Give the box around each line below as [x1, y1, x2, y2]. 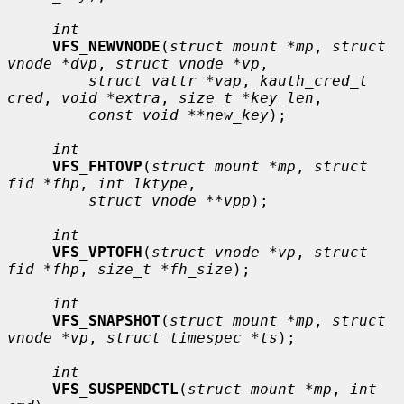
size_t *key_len [179, 88, 314, 106]
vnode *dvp [7, 54, 97, 72]
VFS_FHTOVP [52, 157, 142, 175]
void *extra [61, 88, 161, 106]
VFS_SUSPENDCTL [52, 380, 179, 398]
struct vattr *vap [88, 71, 242, 89]
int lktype [97, 174, 188, 192]
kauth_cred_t [260, 71, 368, 89]
